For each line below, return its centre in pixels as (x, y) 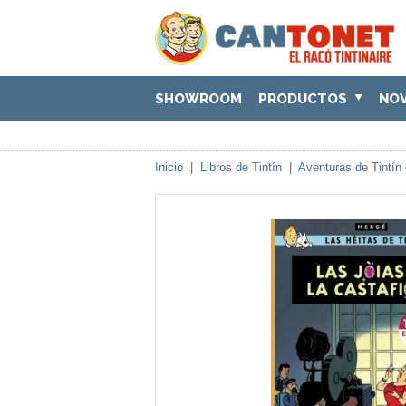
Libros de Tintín (241, 167)
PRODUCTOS (304, 99)
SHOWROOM (198, 99)
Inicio (169, 167)
